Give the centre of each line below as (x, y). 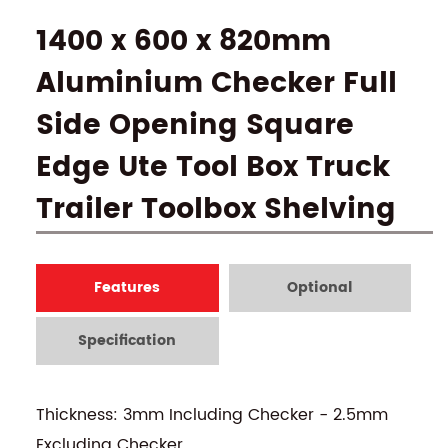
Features (127, 287)
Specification (127, 340)
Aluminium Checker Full (216, 84)
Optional (319, 287)
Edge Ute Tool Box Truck (212, 168)
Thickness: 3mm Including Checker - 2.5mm (211, 415)
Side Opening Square (194, 126)
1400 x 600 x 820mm (183, 42)
